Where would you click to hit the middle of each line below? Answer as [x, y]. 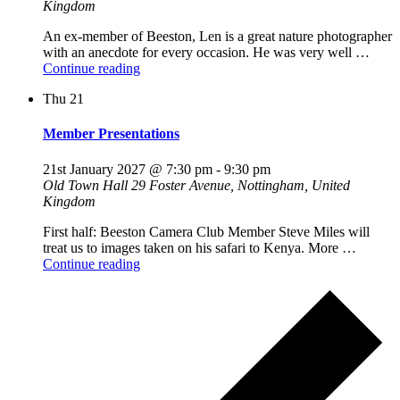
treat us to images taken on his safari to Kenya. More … [200, 247]
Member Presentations [111, 134]
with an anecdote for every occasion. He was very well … [206, 52]
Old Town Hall [87, 185]
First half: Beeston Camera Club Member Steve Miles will [206, 231]
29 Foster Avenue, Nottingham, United [241, 185]
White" [159, 131]
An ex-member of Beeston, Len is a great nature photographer [217, 36]
